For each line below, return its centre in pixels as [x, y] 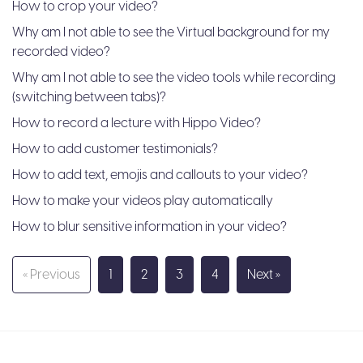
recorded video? [61, 52]
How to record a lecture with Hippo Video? [137, 123]
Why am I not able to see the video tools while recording [174, 78]
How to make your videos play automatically [143, 201]
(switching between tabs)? [89, 97]
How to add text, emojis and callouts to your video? [160, 175]
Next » [264, 275]
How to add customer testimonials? [115, 149]
